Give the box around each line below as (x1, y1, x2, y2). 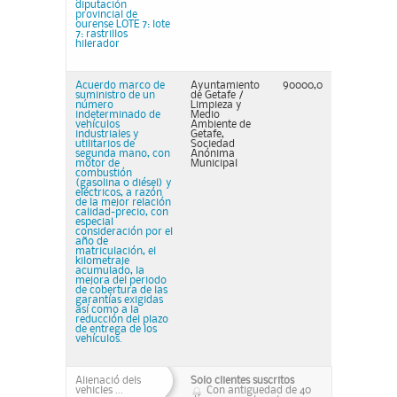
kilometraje (75, 256, 129, 266)
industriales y (75, 129, 139, 139)
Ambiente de (191, 120, 251, 129)
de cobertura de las (75, 285, 167, 295)
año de (75, 237, 108, 246)
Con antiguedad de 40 (206, 385, 311, 395)
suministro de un (75, 90, 155, 100)
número (75, 100, 113, 110)
